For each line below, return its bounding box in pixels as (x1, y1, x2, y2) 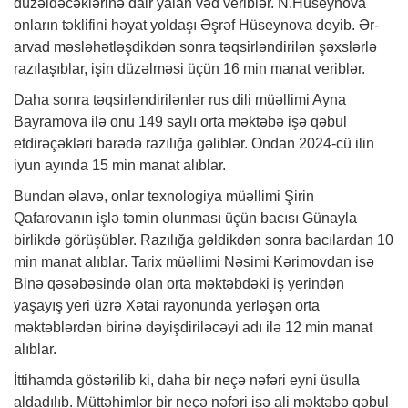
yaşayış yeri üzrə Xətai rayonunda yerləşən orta (14, 297, 320, 313)
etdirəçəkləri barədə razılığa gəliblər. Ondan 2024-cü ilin (14, 135, 374, 151)
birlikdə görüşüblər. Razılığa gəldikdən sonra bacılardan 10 (14, 231, 393, 248)
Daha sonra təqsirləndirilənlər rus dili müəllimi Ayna (14, 91, 346, 107)
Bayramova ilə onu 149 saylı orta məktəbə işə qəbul (14, 113, 347, 129)
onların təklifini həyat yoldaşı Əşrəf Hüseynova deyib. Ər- (14, 16, 379, 33)
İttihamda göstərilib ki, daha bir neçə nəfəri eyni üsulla (14, 372, 360, 388)
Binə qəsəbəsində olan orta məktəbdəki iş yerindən (14, 275, 344, 291)
